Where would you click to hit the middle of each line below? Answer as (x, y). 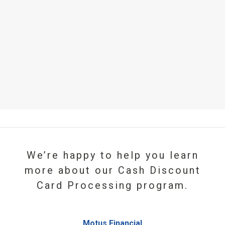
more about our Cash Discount (113, 170)
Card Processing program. (113, 185)
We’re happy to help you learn (113, 155)
